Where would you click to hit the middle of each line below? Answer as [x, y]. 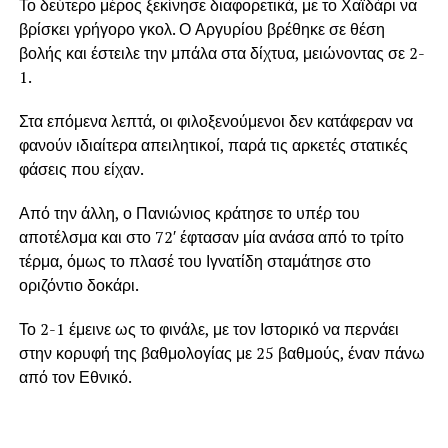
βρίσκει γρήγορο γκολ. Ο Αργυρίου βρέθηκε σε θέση [201, 28]
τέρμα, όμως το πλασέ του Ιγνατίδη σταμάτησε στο [194, 260]
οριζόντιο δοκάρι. [78, 284]
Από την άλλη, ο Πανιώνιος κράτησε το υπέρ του [189, 212]
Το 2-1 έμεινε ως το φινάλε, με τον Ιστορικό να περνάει [208, 328]
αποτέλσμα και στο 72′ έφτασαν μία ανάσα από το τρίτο [211, 236]
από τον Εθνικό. [75, 376]
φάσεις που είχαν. [81, 168]
